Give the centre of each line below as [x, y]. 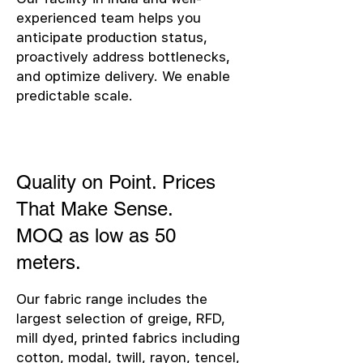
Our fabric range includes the [112, 299]
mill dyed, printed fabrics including [128, 338]
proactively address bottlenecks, [123, 57]
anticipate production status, [112, 37]
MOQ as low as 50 [96, 235]
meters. [49, 262]
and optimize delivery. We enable [123, 76]
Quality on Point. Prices [116, 182]
